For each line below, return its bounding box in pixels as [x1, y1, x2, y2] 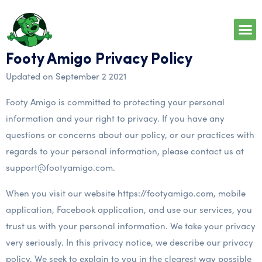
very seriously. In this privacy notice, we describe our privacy [6, 236, 253, 249]
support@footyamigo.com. [6, 161, 115, 174]
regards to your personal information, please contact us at [6, 144, 244, 157]
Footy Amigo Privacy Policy [6, 52, 192, 68]
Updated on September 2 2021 [6, 70, 126, 82]
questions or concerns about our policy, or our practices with [6, 128, 254, 141]
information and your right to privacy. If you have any [6, 112, 225, 125]
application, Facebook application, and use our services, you [6, 203, 252, 216]
